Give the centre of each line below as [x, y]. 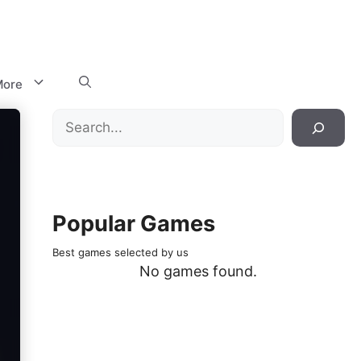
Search [75, 119]
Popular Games [133, 224]
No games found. [199, 271]
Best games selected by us [120, 252]
